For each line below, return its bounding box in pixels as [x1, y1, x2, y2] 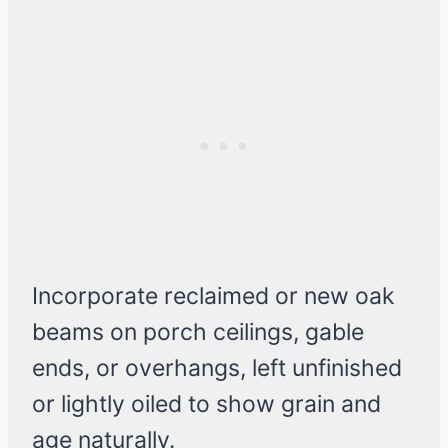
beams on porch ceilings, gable [32, 318, 364, 347]
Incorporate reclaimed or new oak [32, 282, 395, 311]
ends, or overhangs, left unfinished [32, 354, 402, 383]
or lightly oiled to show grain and [32, 390, 381, 419]
